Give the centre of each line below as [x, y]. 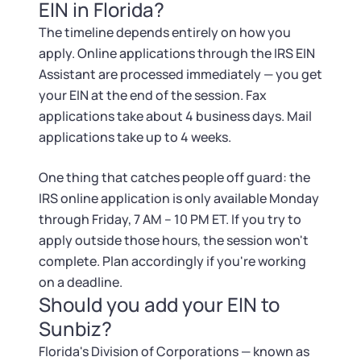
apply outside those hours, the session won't [174, 240]
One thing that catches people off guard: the [174, 177]
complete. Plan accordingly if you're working [172, 261]
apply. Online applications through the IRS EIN [177, 53]
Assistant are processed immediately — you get [180, 74]
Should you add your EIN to [159, 304]
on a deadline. [81, 282]
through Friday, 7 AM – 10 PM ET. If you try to [170, 219]
